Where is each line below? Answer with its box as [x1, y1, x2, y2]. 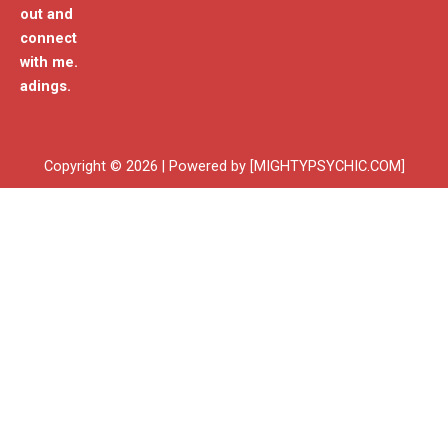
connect [20, 29, 77, 48]
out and [20, 5, 73, 24]
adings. [20, 77, 71, 96]
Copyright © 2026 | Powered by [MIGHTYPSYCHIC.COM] [43, 157, 405, 175]
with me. [20, 53, 78, 72]
